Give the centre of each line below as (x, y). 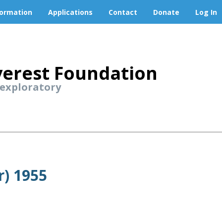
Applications (70, 12)
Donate (166, 12)
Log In (206, 12)
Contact (123, 12)
